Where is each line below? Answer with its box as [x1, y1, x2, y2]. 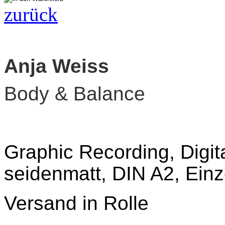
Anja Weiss [4, 55, 109, 77]
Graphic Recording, [4, 141, 180, 163]
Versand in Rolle [4, 192, 149, 214]
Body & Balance [4, 82, 145, 104]
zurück [4, 3, 58, 25]
